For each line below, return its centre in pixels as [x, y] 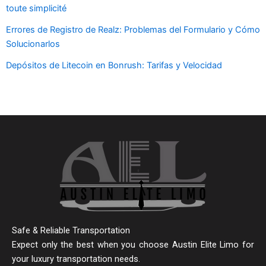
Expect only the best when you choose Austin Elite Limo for [133, 245]
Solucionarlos [33, 44]
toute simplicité [36, 9]
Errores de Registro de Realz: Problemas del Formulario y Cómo [133, 30]
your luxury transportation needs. [76, 259]
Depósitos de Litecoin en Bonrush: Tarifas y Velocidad [114, 66]
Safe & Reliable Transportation [71, 231]
